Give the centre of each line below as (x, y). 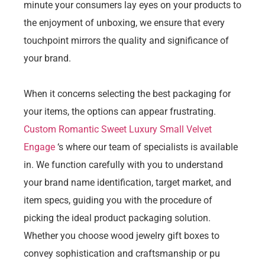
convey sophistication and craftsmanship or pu (122, 253)
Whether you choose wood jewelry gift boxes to (122, 235)
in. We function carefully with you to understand (123, 164)
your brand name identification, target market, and (127, 182)
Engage (39, 147)
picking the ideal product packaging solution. (117, 218)
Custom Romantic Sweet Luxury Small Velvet (118, 129)
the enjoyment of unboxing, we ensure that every (124, 22)
